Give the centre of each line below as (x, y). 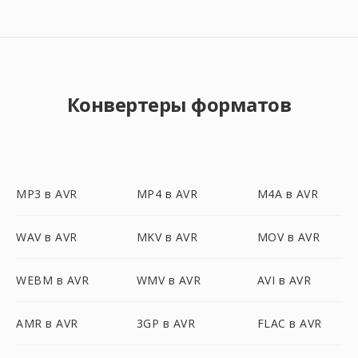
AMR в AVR (47, 323)
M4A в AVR (288, 194)
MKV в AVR (167, 237)
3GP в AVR (166, 323)
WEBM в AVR (52, 280)
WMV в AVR (169, 280)
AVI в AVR (284, 280)
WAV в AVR (47, 237)
